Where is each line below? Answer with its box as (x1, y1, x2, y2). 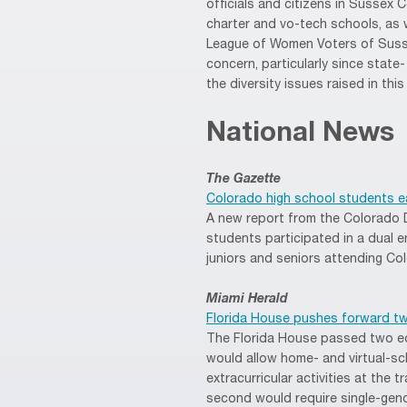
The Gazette (206, 173, 281, 186)
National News (206, 121, 394, 149)
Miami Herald (206, 293, 288, 306)
